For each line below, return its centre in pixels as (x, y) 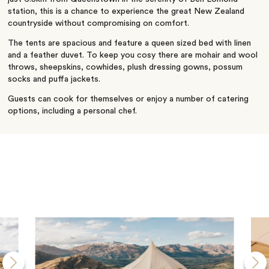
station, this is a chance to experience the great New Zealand (126, 12)
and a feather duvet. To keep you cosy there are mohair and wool (133, 56)
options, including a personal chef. (73, 111)
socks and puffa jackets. (54, 80)
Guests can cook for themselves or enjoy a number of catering (128, 99)
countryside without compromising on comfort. (99, 24)
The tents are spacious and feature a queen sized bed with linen (130, 44)
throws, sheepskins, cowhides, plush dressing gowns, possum (125, 68)
